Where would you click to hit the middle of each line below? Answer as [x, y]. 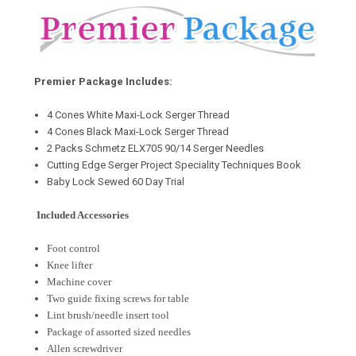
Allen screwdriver [85, 348]
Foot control [74, 248]
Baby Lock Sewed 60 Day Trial [116, 181]
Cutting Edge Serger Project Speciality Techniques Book [174, 164]
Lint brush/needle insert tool [108, 315]
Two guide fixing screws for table [118, 298]
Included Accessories [83, 215]
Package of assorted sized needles [119, 331]
